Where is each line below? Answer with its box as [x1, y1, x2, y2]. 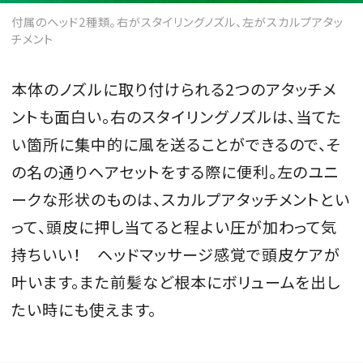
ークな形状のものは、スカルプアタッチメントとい [11, 188, 351, 211]
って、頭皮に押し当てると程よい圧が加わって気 [11, 216, 338, 239]
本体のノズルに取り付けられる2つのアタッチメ [11, 78, 338, 101]
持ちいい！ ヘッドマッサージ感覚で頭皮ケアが [11, 243, 341, 267]
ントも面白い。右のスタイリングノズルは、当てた [11, 105, 343, 129]
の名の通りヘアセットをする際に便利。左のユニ [11, 160, 340, 184]
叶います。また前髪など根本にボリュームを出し [11, 271, 341, 294]
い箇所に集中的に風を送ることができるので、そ [11, 133, 342, 156]
